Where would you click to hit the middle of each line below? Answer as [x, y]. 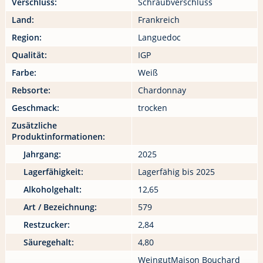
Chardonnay [162, 90]
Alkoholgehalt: [52, 190]
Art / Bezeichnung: [60, 207]
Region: [26, 38]
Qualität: [29, 55]
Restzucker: [46, 225]
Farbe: [24, 73]
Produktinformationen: [58, 137]
